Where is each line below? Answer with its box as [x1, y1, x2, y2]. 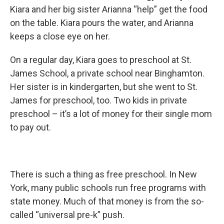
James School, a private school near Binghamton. [10, 68, 204, 79]
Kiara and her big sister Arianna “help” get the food [10, 4, 207, 15]
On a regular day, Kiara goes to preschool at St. [10, 54, 191, 65]
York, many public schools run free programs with [10, 182, 206, 193]
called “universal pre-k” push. [10, 209, 124, 220]
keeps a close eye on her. [10, 31, 110, 42]
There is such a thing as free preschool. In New [10, 169, 197, 180]
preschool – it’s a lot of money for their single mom [10, 108, 212, 119]
